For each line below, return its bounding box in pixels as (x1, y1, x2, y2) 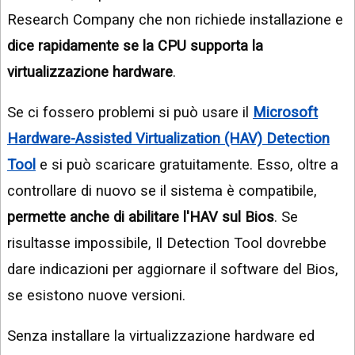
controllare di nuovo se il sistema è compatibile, (7, 182, 317, 200)
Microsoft (253, 104, 318, 121)
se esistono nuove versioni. (7, 287, 185, 304)
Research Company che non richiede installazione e (7, 10, 343, 28)
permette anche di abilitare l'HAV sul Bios (7, 208, 274, 226)
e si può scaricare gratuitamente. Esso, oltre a (36, 156, 338, 174)
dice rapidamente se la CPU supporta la (7, 36, 263, 54)
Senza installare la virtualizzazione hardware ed (7, 327, 315, 345)
